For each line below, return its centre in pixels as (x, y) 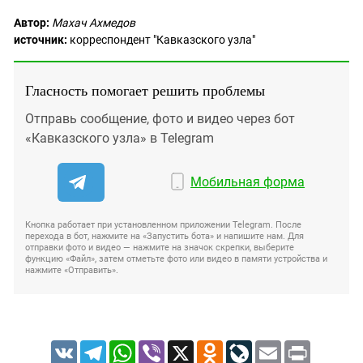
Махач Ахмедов (94, 23)
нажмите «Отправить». (72, 271)
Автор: (32, 23)
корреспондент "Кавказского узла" (161, 40)
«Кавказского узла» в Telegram (120, 139)
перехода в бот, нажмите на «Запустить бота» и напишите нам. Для (164, 237)
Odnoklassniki (258, 347)
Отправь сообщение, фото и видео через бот (160, 119)
